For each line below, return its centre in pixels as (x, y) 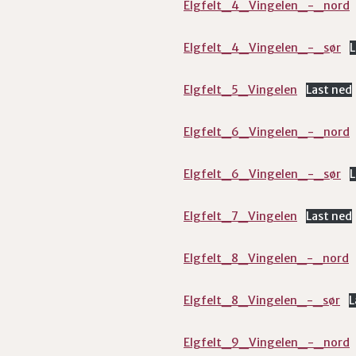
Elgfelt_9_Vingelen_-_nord (267, 342)
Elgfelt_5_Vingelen (240, 90)
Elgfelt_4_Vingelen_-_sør (262, 48)
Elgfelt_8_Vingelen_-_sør (262, 300)
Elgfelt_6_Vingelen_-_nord (267, 132)
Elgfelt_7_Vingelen (240, 216)
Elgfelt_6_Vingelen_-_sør (262, 174)
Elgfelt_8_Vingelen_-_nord (266, 258)
